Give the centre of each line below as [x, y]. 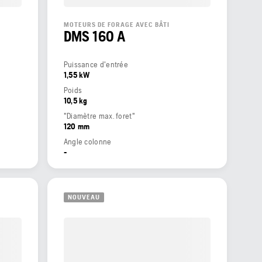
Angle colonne [87, 141]
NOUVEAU [84, 197]
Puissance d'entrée [96, 64]
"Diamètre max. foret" [99, 116]
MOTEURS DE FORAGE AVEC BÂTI [116, 24]
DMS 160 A [94, 36]
